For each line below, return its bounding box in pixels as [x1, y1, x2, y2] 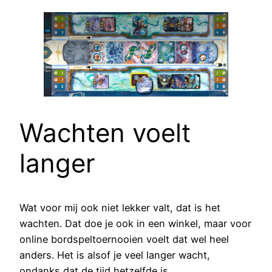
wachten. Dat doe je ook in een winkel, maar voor [19, 217, 251, 229]
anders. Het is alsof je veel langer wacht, [19, 248, 210, 261]
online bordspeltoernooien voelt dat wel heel [19, 233, 229, 245]
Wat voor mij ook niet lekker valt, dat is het [19, 201, 220, 214]
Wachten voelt [19, 117, 191, 148]
